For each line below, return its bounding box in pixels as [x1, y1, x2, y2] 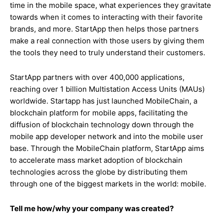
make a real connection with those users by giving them [10, 36, 204, 45]
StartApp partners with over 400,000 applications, [10, 73, 184, 82]
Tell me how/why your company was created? [10, 204, 174, 213]
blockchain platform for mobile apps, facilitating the [10, 108, 188, 117]
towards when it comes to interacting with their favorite [10, 12, 203, 22]
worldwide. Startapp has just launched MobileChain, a [10, 96, 197, 106]
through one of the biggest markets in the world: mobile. [10, 179, 206, 188]
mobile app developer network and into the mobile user [10, 132, 203, 141]
